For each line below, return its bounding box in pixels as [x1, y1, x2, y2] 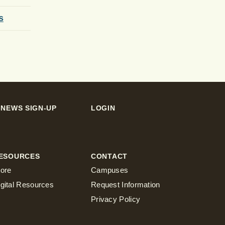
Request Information [91, 180, 160, 189]
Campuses [91, 165, 129, 174]
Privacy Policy [91, 194, 141, 203]
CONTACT [91, 152, 128, 160]
